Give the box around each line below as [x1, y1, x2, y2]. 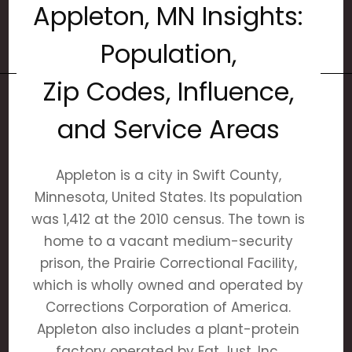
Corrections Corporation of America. [46, 298, 291, 317]
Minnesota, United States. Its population [34, 188, 302, 207]
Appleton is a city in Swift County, [55, 166, 281, 185]
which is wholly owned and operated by [33, 276, 304, 295]
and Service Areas [57, 112, 280, 147]
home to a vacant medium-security [43, 232, 293, 251]
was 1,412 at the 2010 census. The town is [31, 210, 306, 229]
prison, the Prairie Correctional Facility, [39, 254, 297, 273]
